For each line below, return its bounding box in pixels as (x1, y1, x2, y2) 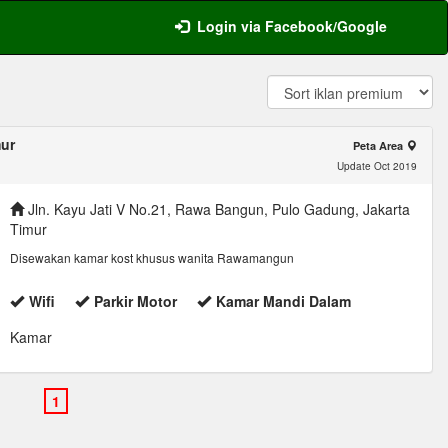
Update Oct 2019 (336, 159, 417, 173)
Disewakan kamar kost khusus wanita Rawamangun (10, 249, 295, 266)
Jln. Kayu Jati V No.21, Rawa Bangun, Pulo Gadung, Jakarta (24, 199, 411, 219)
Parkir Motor (94, 291, 178, 311)
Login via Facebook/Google (197, 16, 387, 36)
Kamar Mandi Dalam (216, 291, 352, 311)
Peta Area (352, 138, 406, 153)
